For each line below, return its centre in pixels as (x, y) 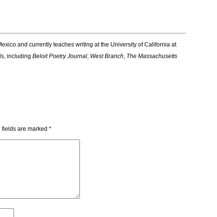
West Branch (107, 56)
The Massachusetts (152, 56)
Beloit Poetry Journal (60, 56)
